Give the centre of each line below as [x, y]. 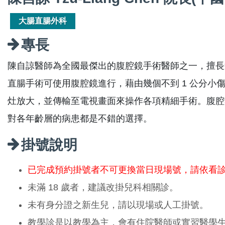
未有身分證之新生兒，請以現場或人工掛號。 [118, 205]
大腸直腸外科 [43, 21]
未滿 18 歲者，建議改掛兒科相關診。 [103, 187]
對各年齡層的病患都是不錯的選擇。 [80, 118]
